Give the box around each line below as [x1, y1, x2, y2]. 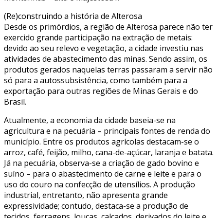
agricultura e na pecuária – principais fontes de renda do [4, 125, 210, 136]
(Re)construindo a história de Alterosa [4, 10, 142, 21]
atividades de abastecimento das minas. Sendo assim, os [4, 53, 207, 64]
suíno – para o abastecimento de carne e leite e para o [4, 168, 201, 179]
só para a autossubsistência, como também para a [4, 74, 187, 86]
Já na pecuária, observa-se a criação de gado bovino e [4, 157, 199, 168]
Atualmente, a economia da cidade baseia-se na [4, 114, 176, 126]
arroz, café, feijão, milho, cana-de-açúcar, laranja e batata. [4, 146, 214, 158]
